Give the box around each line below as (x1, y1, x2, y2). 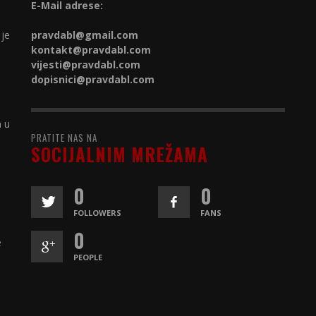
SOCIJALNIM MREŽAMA (31, 141, 208, 167)
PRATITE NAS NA (31, 130, 97, 145)
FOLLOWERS (73, 207, 121, 218)
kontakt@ (31, 43, 82, 56)
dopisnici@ (31, 73, 85, 86)
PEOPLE (73, 252, 102, 262)
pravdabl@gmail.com (31, 28, 138, 42)
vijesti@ (31, 58, 71, 71)
